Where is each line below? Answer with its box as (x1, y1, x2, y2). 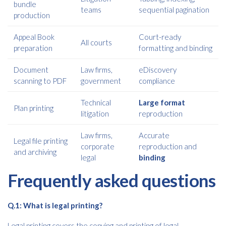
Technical (81, 98, 111, 107)
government (81, 76, 121, 85)
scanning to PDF (14, 76, 67, 85)
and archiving (14, 147, 56, 156)
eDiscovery (139, 65, 177, 74)
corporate (81, 142, 115, 151)
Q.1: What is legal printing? (8, 201, 102, 210)
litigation (81, 109, 109, 118)
